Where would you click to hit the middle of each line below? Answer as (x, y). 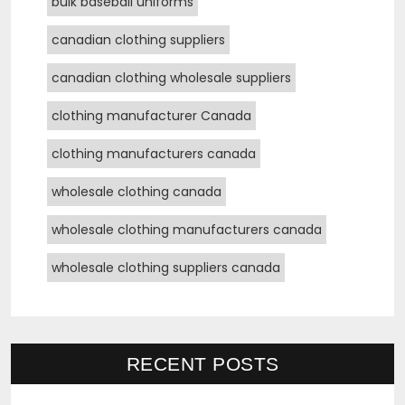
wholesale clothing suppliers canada (166, 267)
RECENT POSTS (202, 363)
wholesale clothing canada (137, 191)
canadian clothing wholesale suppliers (171, 77)
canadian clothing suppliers (138, 39)
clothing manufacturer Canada (151, 115)
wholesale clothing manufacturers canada (187, 229)
